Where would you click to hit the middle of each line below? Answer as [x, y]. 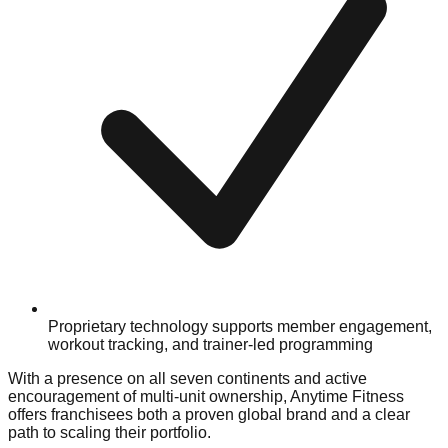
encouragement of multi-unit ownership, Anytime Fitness [206, 397]
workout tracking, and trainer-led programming [210, 345]
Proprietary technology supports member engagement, [240, 327]
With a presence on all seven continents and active [187, 379]
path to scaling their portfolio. [109, 433]
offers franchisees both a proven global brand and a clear [209, 415]
